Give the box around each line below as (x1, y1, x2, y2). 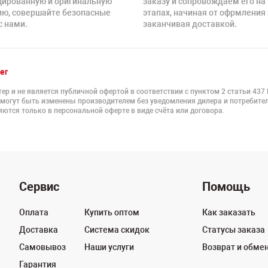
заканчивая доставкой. (143, 19, 237, 29)
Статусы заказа (202, 225, 266, 234)
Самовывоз (19, 242, 66, 252)
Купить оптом (84, 208, 139, 217)
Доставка (19, 225, 58, 234)
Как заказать (202, 208, 256, 217)
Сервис (19, 179, 59, 194)
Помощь (202, 179, 251, 194)
